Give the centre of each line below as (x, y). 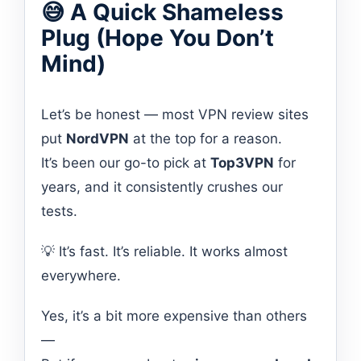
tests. (59, 211)
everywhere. (81, 275)
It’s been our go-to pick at (126, 162)
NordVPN (98, 138)
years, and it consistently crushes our (162, 187)
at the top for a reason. (205, 138)
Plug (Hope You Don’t (158, 37)
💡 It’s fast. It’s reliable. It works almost (164, 251)
